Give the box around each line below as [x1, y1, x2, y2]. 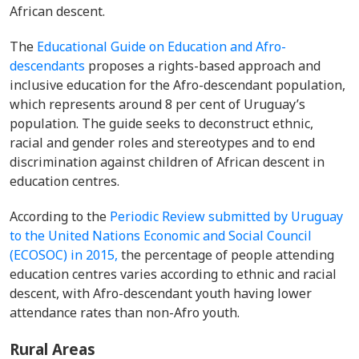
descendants [10, 57, 85, 75]
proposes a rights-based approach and [85, 57, 321, 75]
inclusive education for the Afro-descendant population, [10, 76, 345, 94]
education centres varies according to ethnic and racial [10, 265, 337, 283]
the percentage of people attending [118, 246, 334, 264]
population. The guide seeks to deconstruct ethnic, [10, 115, 313, 132]
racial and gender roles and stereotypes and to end [10, 134, 315, 151]
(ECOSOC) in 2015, [10, 246, 118, 264]
